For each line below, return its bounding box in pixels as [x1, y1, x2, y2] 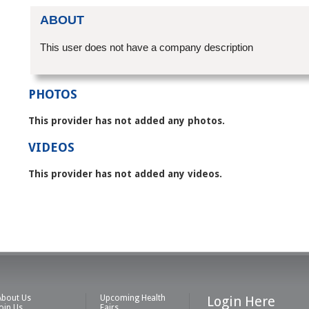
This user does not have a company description [40, 41, 254, 53]
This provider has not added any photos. [28, 115, 225, 127]
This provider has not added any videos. [28, 168, 222, 180]
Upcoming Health [100, 293, 166, 303]
